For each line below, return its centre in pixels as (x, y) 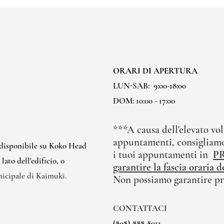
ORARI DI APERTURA (155, 71)
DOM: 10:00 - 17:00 (144, 101)
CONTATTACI (140, 208)
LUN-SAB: (131, 86)
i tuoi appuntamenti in (160, 155)
